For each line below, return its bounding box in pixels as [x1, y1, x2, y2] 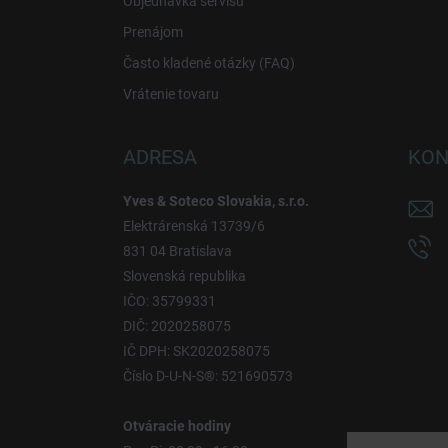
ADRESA [123, 144, 197, 169]
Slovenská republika [123, 267, 246, 284]
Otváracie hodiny [123, 417, 231, 434]
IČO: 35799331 [123, 292, 216, 309]
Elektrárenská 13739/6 [123, 217, 265, 234]
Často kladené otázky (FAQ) [123, 54, 295, 71]
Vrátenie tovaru [123, 85, 219, 102]
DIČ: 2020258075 [123, 317, 231, 334]
